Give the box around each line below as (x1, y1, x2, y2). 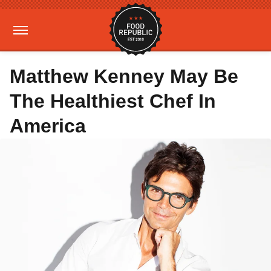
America (10, 115, 86, 137)
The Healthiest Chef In (10, 90, 216, 112)
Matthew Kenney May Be (10, 65, 238, 87)
